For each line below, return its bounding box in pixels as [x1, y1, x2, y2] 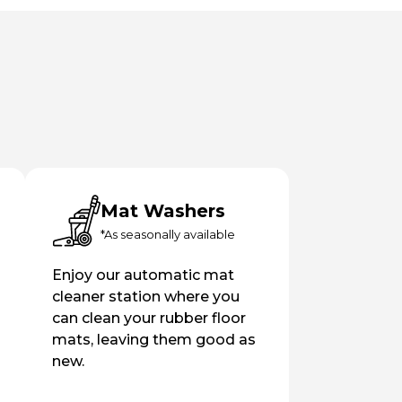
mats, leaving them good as [51, 330, 256, 348]
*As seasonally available [100, 226, 235, 241]
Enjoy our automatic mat [51, 266, 234, 284]
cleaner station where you [51, 287, 240, 305]
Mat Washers [100, 199, 225, 222]
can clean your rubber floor [51, 309, 246, 327]
